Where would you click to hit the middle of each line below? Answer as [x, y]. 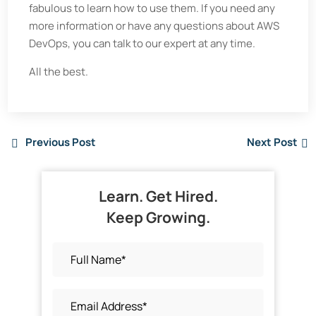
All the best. [59, 72]
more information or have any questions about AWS [154, 26]
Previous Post [61, 142]
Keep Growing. [158, 217]
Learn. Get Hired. [158, 196]
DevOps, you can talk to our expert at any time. [142, 43]
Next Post [272, 142]
